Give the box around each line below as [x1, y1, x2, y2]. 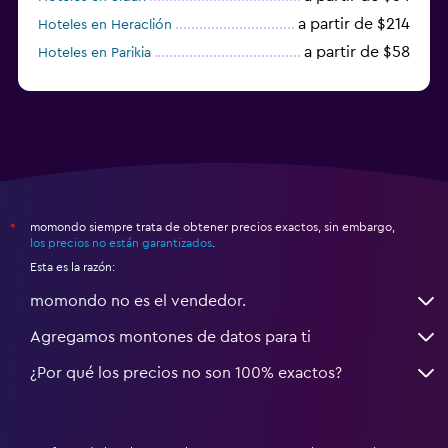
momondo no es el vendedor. [30, 292, 246, 309]
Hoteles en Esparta [38, 73, 158, 88]
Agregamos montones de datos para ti [30, 328, 311, 345]
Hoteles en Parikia [38, 45, 151, 60]
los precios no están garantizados [30, 236, 212, 249]
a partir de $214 [298, 15, 410, 32]
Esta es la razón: [30, 260, 115, 273]
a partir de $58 [304, 43, 410, 60]
